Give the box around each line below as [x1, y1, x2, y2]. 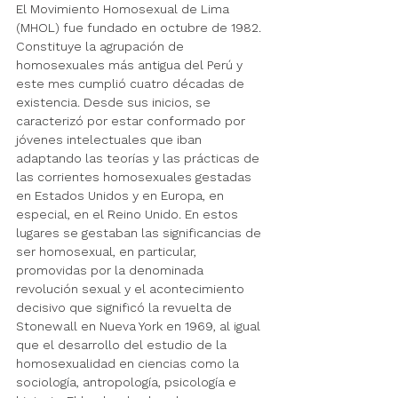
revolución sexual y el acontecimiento [16, 282, 248, 297]
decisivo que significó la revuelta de [16, 300, 235, 315]
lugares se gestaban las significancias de [16, 226, 265, 241]
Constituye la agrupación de [16, 39, 187, 54]
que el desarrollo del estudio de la [16, 338, 230, 353]
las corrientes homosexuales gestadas [16, 170, 255, 185]
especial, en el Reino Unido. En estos [16, 207, 242, 222]
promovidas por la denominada [16, 263, 207, 278]
